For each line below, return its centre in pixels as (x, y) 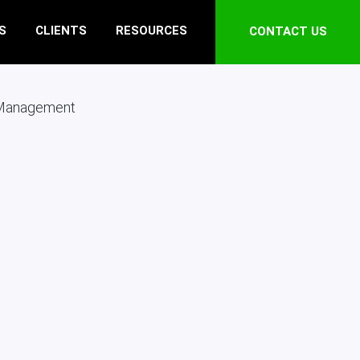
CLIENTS (61, 31)
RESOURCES (151, 31)
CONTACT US (288, 31)
